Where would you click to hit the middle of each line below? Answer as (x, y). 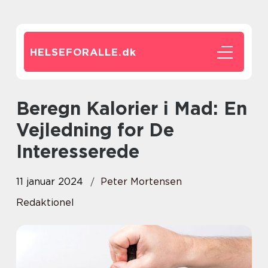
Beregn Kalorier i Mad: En (23, 108)
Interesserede (78, 151)
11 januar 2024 (50, 182)
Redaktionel (45, 202)
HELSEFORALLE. (76, 52)
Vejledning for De (95, 130)
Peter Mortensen (141, 182)
